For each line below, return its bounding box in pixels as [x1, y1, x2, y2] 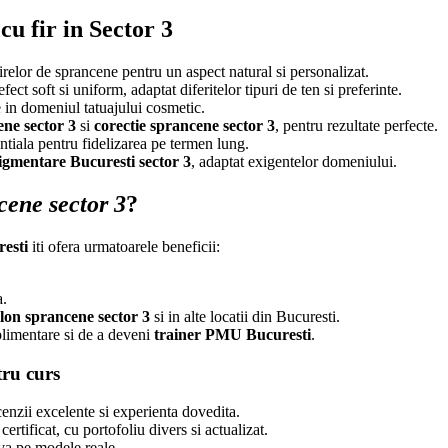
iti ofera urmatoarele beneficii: [28, 237, 220, 255]
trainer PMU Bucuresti [154, 325, 311, 343]
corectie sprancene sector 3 [94, 117, 275, 135]
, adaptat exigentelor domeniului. [191, 153, 397, 171]
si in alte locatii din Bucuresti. [150, 307, 340, 325]
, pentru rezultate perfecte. [275, 117, 438, 135]
